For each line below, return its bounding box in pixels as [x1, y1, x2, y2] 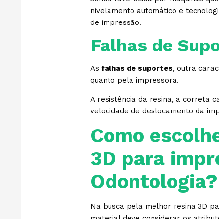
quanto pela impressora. [90, 76, 181, 85]
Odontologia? [90, 170, 218, 194]
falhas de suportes [99, 64, 173, 73]
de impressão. [90, 18, 141, 27]
